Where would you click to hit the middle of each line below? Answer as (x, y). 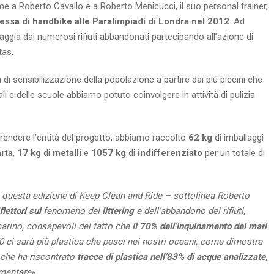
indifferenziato (170, 153)
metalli (67, 153)
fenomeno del (72, 211)
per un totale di (234, 153)
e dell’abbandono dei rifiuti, (190, 211)
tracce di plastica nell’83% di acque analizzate (171, 257)
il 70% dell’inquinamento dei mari (199, 226)
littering (118, 211)
